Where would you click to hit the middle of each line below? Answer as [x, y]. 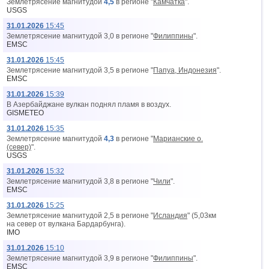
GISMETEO [25, 113]
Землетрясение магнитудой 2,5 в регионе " [80, 216]
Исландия [170, 216]
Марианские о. [178, 139]
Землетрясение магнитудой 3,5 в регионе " [80, 70]
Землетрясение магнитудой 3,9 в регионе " [80, 258]
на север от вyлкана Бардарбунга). [66, 224]
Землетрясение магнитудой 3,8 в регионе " [80, 181]
